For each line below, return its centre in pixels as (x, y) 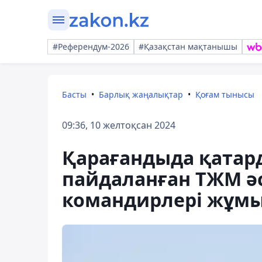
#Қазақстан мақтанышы (188, 46)
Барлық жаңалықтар (141, 94)
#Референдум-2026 (91, 46)
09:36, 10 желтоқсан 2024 (119, 125)
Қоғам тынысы (225, 94)
